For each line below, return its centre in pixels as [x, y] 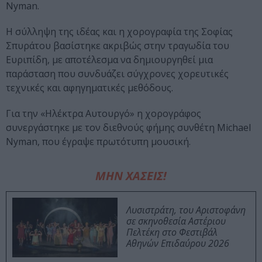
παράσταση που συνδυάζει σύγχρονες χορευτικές [117, 74]
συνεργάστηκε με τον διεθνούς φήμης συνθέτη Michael [128, 128]
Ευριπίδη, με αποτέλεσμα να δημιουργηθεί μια [109, 60]
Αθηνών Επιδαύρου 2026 [178, 244]
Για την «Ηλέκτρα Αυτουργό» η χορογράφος [104, 114]
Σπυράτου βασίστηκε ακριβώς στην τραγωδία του [118, 46]
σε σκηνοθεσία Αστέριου [176, 221]
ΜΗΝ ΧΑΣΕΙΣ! [131, 176]
